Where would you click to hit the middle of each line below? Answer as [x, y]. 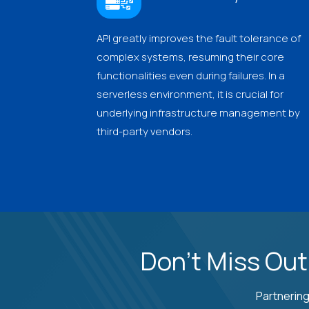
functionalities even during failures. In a [191, 75]
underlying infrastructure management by [198, 112]
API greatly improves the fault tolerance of [199, 38]
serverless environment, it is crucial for [190, 94]
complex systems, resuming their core [190, 57]
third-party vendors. [144, 131]
